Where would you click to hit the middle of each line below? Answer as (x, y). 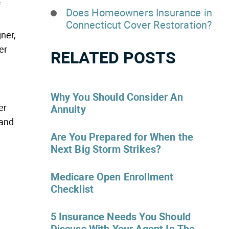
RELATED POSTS (113, 58)
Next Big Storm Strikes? (106, 149)
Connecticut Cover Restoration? (139, 25)
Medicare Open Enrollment (112, 177)
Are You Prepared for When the (122, 137)
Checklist (72, 189)
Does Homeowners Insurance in (139, 13)
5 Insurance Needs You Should (121, 217)
